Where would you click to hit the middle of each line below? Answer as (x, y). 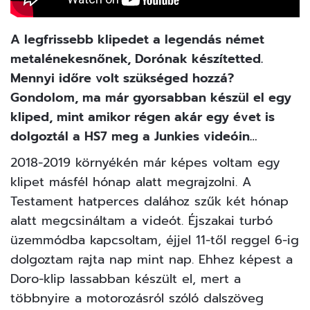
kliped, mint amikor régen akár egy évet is (143, 117)
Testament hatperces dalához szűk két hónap (149, 201)
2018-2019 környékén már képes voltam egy (145, 162)
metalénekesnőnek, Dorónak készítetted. (137, 58)
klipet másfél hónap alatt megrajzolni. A (131, 182)
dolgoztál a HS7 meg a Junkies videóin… (134, 136)
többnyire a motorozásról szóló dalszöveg (137, 298)
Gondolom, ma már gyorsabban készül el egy (151, 97)
